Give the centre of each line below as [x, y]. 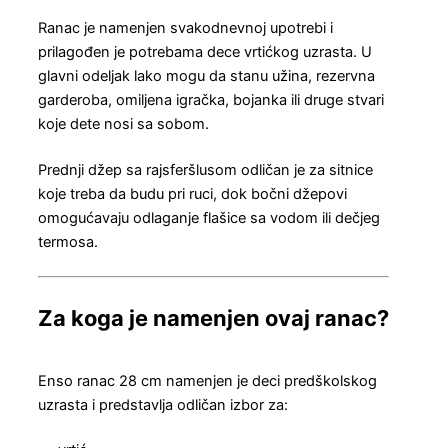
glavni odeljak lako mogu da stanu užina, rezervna [206, 76]
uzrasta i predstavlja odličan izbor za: [163, 404]
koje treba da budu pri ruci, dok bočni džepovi [192, 193]
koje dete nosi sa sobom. [123, 124]
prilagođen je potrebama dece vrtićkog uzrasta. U [205, 52]
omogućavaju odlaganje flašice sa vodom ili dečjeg [209, 217]
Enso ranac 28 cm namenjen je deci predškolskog [207, 380]
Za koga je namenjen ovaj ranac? [213, 317]
